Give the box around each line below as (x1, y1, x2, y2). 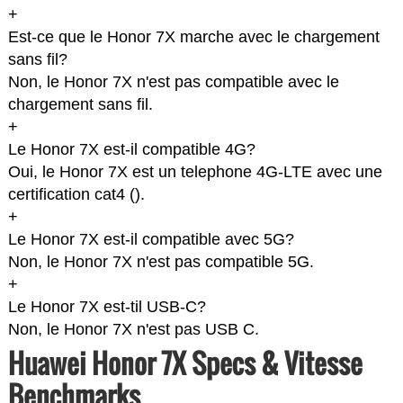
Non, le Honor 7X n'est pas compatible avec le (7, 73, 339, 92)
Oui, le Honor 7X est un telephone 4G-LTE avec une (7, 163, 382, 182)
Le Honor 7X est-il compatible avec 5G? (7, 230, 294, 249)
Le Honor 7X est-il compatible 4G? (7, 140, 255, 159)
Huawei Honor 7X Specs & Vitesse (7, 343, 363, 384)
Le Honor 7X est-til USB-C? (7, 298, 206, 317)
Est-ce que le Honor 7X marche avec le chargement (7, 28, 380, 47)
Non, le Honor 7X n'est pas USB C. (7, 320, 259, 339)
